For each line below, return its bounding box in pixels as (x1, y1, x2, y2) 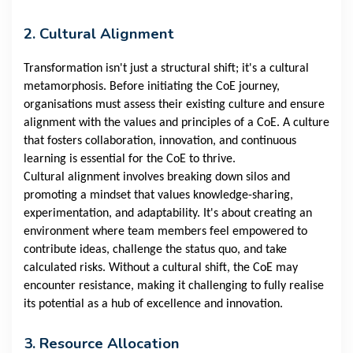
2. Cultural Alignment (24, 24, 174, 45)
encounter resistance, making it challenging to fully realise (24, 280, 324, 293)
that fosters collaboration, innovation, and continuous (24, 135, 296, 148)
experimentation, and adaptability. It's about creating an (24, 207, 312, 221)
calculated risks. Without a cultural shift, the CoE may (24, 262, 298, 275)
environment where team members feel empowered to (24, 225, 307, 239)
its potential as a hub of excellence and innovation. (24, 298, 283, 311)
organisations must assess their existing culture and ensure (24, 98, 325, 112)
